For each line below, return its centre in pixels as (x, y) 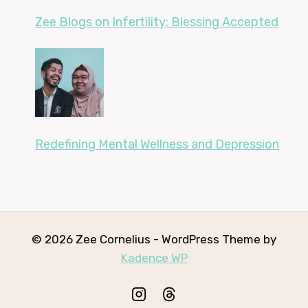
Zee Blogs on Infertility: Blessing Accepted (157, 22)
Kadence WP (154, 257)
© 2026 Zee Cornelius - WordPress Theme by (154, 239)
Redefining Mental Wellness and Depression (157, 144)
